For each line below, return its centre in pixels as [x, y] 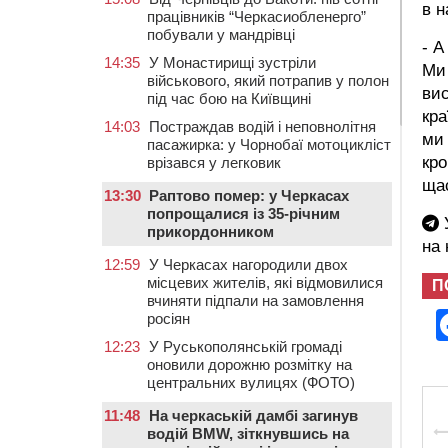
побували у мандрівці [221, 34]
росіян [168, 318]
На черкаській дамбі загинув [253, 415]
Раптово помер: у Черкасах [249, 195]
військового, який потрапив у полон [268, 80]
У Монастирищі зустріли [232, 62]
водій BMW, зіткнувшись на [248, 433]
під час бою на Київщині [229, 98]
